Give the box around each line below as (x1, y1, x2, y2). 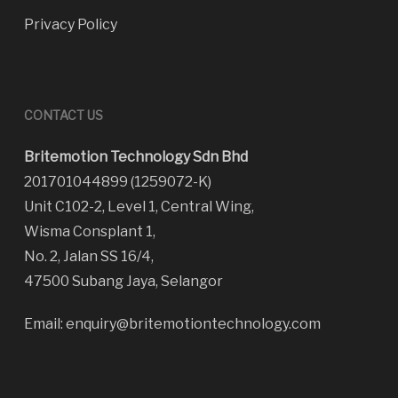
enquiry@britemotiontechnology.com (65, 315, 321, 332)
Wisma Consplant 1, (23, 223, 155, 240)
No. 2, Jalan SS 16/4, (23, 248, 154, 265)
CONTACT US (23, 107, 103, 123)
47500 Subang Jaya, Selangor (23, 273, 223, 290)
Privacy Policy (23, 16, 117, 33)
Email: (23, 315, 66, 332)
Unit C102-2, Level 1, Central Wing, (23, 198, 254, 215)
